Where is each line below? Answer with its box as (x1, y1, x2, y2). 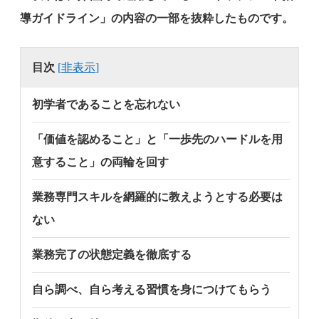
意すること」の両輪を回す (32, 155, 169, 168)
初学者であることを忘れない (32, 98, 180, 110)
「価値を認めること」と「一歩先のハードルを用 (32, 132, 283, 145)
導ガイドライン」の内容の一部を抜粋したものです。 (20, 11, 293, 24)
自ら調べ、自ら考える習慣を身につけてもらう (32, 283, 271, 296)
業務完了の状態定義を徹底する (32, 248, 192, 261)
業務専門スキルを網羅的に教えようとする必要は (32, 190, 283, 203)
